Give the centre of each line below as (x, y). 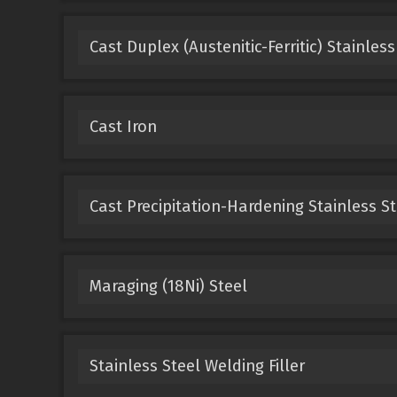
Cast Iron (123, 126)
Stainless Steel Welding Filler (197, 366)
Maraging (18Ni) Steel (168, 286)
